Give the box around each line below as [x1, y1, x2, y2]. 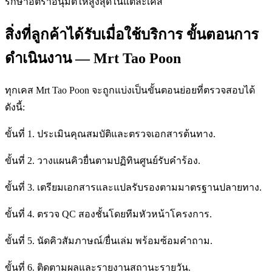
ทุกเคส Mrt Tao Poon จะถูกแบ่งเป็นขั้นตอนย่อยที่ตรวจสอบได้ [5, 84, 255, 95]
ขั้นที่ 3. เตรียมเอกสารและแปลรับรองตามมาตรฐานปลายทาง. [5, 182, 262, 192]
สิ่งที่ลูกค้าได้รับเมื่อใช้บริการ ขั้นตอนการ [5, 27, 259, 43]
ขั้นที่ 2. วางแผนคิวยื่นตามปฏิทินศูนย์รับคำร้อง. [5, 155, 200, 166]
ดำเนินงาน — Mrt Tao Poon [5, 50, 181, 67]
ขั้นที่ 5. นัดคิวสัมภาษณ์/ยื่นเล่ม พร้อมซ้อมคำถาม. [5, 235, 212, 246]
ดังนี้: [5, 101, 25, 112]
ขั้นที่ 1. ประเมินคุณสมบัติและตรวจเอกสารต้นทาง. [5, 128, 216, 139]
